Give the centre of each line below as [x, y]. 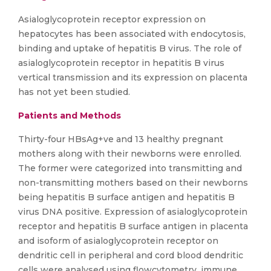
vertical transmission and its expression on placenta [133, 77]
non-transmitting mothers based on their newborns [133, 183]
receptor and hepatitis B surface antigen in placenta [133, 226]
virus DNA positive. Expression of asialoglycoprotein [133, 212]
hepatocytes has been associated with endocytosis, [132, 34]
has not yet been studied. [74, 92]
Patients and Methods [70, 116]
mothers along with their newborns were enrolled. [130, 154]
